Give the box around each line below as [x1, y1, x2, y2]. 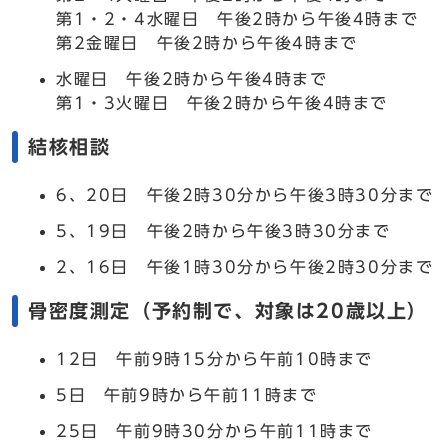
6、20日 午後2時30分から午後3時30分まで [56, 187, 434, 203]
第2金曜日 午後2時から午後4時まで [56, 35, 358, 51]
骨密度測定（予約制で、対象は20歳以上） [28, 301, 428, 320]
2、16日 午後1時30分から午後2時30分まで [56, 259, 434, 275]
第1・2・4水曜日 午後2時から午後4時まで [56, 11, 419, 27]
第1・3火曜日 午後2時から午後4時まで [56, 95, 388, 111]
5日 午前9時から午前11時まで [56, 387, 318, 403]
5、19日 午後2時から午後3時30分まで [56, 223, 391, 239]
